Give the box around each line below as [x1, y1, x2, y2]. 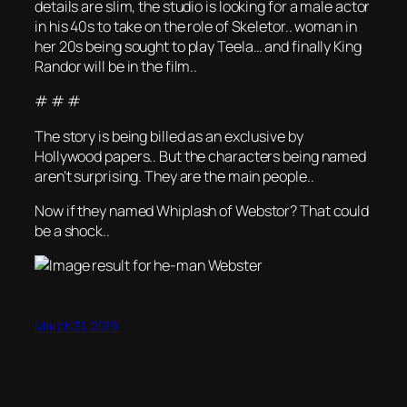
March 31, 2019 [35, 317, 118, 335]
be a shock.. [35, 220, 110, 241]
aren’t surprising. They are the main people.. [35, 165, 314, 186]
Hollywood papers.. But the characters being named [35, 145, 367, 166]
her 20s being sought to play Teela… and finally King [35, 36, 362, 57]
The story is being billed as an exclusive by [35, 125, 303, 146]
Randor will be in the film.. [35, 56, 198, 77]
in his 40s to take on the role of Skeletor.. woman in [35, 16, 357, 37]
